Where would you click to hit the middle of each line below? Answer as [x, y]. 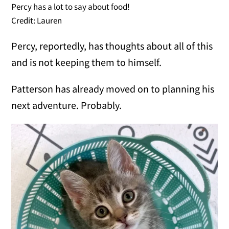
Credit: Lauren [37, 20]
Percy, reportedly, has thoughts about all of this [112, 45]
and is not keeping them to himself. [87, 62]
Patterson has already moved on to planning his [113, 88]
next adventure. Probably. [67, 105]
